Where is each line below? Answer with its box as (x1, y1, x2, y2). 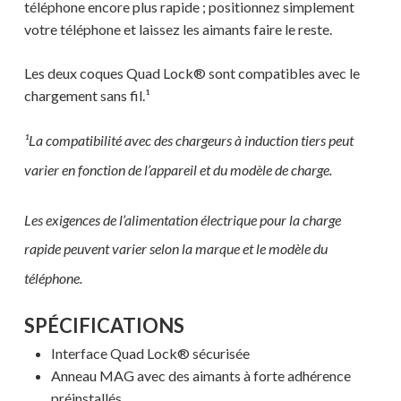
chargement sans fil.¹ (23, 87, 150, 105)
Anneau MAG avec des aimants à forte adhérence (50, 366, 351, 384)
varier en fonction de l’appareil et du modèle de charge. (23, 160, 332, 178)
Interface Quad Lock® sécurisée (50, 344, 250, 362)
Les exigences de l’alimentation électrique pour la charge (23, 210, 341, 228)
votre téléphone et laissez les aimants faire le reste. (23, 21, 332, 38)
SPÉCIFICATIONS (23, 312, 184, 337)
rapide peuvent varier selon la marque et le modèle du (23, 240, 328, 258)
